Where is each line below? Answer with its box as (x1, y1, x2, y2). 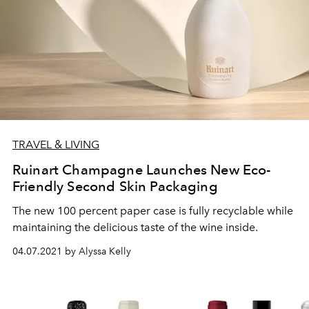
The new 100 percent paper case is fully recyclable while (12, 204, 293, 217)
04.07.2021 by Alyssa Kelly (12, 246, 131, 257)
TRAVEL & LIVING (12, 138, 99, 151)
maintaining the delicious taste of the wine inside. (12, 221, 258, 234)
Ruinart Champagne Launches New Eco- (12, 161, 271, 178)
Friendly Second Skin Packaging (12, 178, 218, 195)
